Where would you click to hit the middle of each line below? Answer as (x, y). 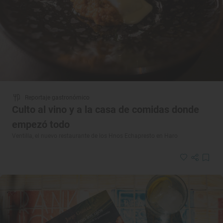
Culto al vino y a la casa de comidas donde (106, 109)
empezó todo (41, 124)
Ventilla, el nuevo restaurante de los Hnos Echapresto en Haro (95, 136)
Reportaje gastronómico (57, 97)
